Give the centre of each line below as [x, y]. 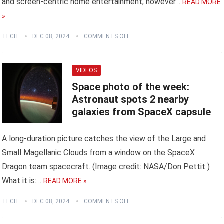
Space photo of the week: [131, 87]
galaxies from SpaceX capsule [142, 112]
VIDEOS [87, 71]
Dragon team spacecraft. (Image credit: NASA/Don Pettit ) [106, 167]
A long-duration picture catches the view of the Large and [104, 139]
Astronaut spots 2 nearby [131, 100]
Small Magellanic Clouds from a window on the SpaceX [99, 153]
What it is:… [22, 181]
